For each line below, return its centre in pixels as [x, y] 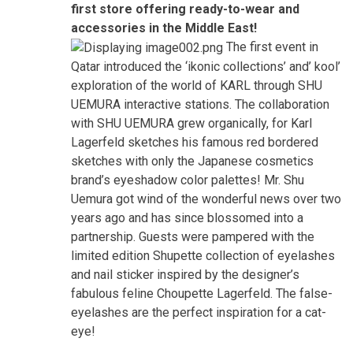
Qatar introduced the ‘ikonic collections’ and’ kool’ [206, 66]
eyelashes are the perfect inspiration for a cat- [199, 312]
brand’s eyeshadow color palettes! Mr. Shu [188, 180]
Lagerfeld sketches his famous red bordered [195, 142]
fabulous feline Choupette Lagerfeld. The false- [202, 293]
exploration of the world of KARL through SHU [197, 85]
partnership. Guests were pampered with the [193, 236]
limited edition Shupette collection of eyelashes [203, 255]
